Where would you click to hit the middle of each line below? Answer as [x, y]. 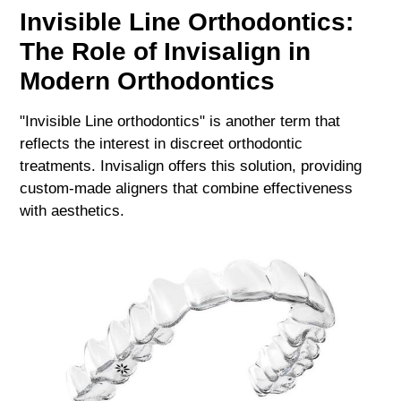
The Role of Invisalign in [166, 52]
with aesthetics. [73, 211]
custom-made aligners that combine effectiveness [187, 189]
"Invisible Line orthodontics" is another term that [180, 122]
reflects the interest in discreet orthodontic [162, 144]
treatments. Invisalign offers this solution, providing [191, 166]
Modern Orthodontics [148, 81]
